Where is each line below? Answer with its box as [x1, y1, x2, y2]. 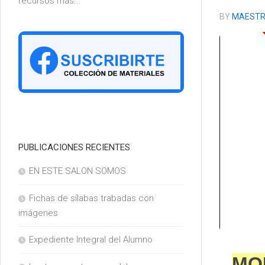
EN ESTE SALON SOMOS [29, 166, 126, 177]
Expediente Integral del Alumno [29, 234, 153, 245]
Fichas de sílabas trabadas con [29, 193, 154, 204]
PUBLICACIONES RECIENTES [18, 142, 130, 153]
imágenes [18, 208, 58, 219]
